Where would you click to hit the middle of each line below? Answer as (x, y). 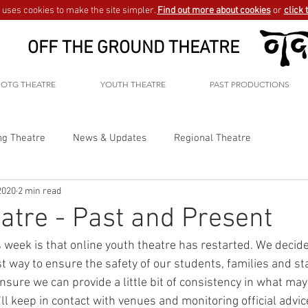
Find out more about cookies (214, 11)
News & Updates (110, 138)
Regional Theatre (212, 138)
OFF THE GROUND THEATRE (133, 48)
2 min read (40, 191)
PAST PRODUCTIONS (250, 84)
